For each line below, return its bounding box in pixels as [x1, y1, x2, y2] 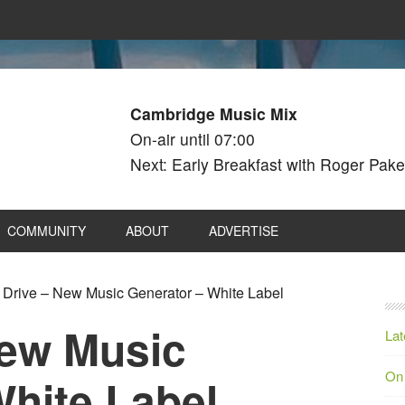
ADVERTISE [209, 221, 278, 240]
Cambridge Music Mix [130, 102, 297, 125]
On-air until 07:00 [130, 127, 255, 150]
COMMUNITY [7, 221, 86, 240]
